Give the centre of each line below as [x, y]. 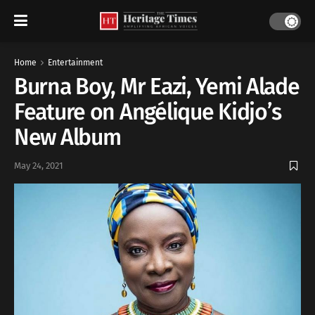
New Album [67, 137]
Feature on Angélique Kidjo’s [148, 112]
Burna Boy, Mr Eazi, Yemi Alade [157, 86]
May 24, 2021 [39, 166]
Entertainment [75, 63]
